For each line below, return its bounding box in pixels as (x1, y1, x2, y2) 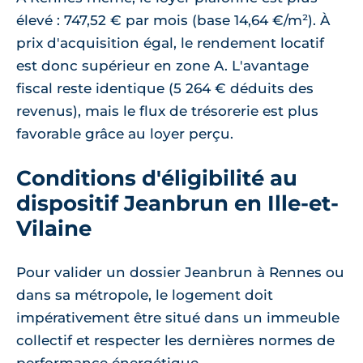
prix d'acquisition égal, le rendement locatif (16, 34, 324, 51)
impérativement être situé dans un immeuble (16, 309, 340, 326)
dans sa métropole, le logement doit (16, 286, 273, 303)
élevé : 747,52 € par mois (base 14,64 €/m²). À (16, 11, 330, 28)
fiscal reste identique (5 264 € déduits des (16, 79, 314, 96)
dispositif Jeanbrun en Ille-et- (16, 190, 339, 216)
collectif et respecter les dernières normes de (16, 331, 335, 348)
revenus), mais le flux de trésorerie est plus (16, 102, 318, 119)
